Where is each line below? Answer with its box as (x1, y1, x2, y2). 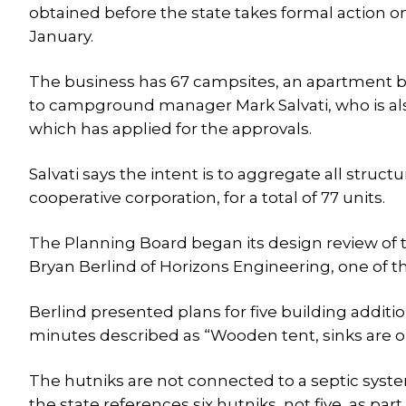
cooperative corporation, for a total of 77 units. (29, 188, 385, 207)
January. (29, 27, 93, 45)
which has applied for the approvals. (29, 120, 312, 138)
